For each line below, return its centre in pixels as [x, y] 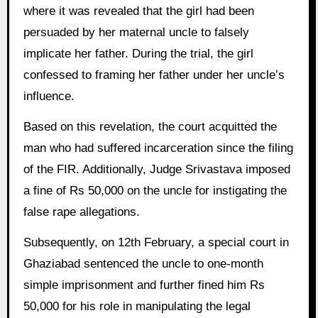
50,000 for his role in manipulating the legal [137, 306]
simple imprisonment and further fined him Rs [144, 285]
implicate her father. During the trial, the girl [138, 54]
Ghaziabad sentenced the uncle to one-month [143, 263]
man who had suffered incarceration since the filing [158, 148]
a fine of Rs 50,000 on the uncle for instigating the [155, 191]
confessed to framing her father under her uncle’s [154, 75]
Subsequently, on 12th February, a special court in [156, 242]
